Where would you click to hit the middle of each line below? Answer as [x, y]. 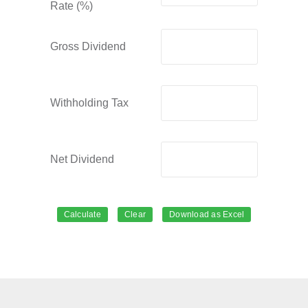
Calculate [82, 214]
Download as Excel [207, 214]
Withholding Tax [89, 103]
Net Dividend [82, 159]
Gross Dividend [88, 46]
